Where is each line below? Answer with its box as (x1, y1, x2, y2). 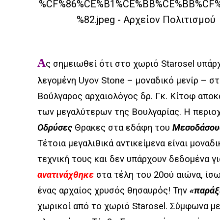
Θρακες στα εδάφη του (72, 122, 172, 133)
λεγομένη (37, 75, 76, 86)
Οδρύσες (37, 122, 72, 133)
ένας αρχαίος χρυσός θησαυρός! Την (37, 185, 190, 196)
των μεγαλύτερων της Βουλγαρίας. (37, 107, 184, 117)
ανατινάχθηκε (37, 169, 94, 180)
